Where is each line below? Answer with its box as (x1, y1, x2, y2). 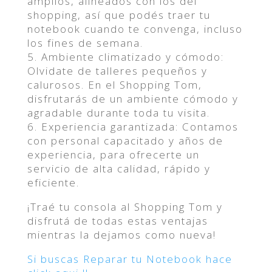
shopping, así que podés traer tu (27, 8, 211, 22)
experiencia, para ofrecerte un (27, 148, 200, 161)
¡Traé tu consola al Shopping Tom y (27, 200, 223, 214)
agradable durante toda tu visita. (27, 106, 210, 120)
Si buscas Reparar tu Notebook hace (27, 252, 233, 266)
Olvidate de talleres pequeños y (27, 64, 208, 78)
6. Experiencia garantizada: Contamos (27, 120, 239, 134)
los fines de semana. (27, 36, 143, 50)
